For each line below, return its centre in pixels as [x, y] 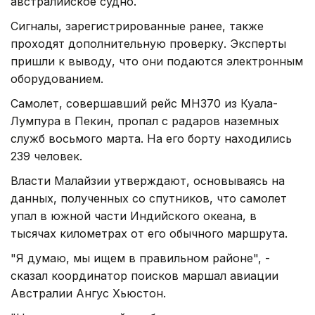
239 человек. [46, 156]
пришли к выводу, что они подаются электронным [157, 61]
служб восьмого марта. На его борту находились [151, 138]
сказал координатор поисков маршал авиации [144, 275]
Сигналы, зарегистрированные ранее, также [137, 26]
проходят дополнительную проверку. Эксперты [148, 43]
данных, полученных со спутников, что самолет [149, 198]
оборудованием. [57, 78]
